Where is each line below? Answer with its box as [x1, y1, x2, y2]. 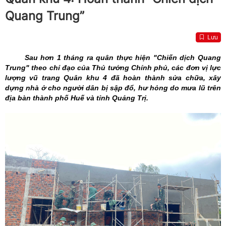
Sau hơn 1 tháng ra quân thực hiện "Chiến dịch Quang [5, 53, 221, 62]
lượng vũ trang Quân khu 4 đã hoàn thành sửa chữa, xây [5, 74, 221, 82]
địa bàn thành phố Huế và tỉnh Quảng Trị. [5, 94, 148, 102]
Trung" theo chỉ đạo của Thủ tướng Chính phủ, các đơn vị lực [5, 64, 221, 72]
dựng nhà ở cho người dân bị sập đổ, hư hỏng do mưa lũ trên [5, 84, 221, 92]
